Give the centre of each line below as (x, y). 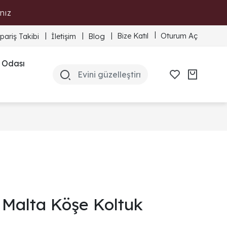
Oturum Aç (179, 35)
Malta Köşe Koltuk (72, 204)
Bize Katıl (133, 35)
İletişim (64, 36)
